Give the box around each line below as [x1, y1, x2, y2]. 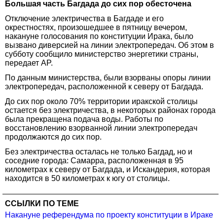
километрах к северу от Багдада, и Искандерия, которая [5, 165, 210, 174]
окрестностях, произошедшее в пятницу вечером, [5, 23, 187, 32]
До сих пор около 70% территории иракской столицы [5, 97, 198, 106]
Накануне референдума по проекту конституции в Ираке [5, 210, 213, 219]
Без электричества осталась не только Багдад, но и [5, 147, 192, 156]
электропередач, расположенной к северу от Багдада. [5, 82, 203, 91]
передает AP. [5, 58, 53, 67]
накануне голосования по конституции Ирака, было [5, 32, 193, 40]
